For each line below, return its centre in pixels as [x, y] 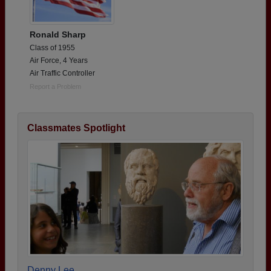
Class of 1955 [52, 48]
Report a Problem [55, 87]
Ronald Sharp [58, 35]
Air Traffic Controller [62, 73]
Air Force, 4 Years [59, 61]
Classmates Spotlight [76, 128]
